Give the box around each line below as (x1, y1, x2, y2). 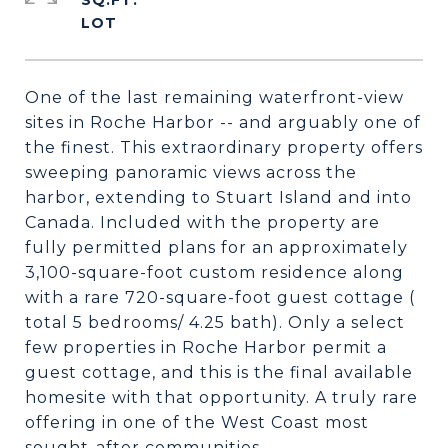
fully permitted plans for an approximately (25, 238, 408, 257)
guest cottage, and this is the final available (25, 363, 413, 382)
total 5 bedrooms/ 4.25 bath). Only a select (25, 313, 405, 332)
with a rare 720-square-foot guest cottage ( (25, 288, 415, 307)
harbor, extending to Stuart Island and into (25, 188, 412, 207)
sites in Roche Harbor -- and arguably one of (25, 113, 421, 132)
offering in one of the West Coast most (25, 413, 369, 432)
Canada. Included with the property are (25, 213, 380, 232)
